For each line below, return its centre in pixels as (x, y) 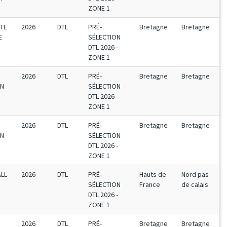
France (150, 184)
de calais (195, 184)
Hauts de (153, 174)
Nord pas (195, 174)
